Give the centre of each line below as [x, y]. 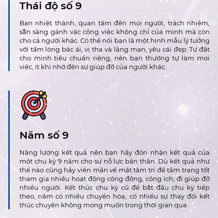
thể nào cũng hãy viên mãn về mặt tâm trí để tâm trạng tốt [115, 170]
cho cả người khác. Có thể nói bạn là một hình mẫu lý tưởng [115, 41]
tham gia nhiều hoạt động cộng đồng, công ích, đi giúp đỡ [115, 178]
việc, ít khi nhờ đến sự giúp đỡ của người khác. [93, 67]
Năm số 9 [44, 135]
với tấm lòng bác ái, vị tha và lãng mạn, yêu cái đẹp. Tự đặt [115, 49]
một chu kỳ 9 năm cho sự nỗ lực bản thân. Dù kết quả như [115, 161]
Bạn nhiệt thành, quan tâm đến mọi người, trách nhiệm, [115, 23]
